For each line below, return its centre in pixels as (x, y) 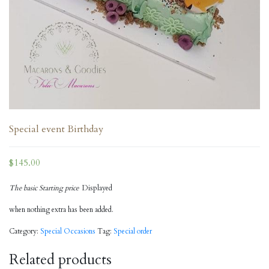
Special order (133, 231)
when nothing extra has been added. (61, 210)
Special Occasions (68, 231)
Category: (25, 231)
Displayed (95, 188)
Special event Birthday (56, 129)
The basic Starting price (44, 188)
